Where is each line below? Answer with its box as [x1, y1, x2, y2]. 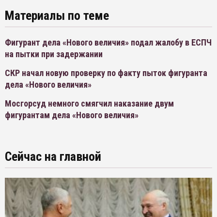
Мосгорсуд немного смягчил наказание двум [5, 98, 174, 109]
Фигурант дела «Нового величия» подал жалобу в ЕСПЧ [5, 37, 212, 48]
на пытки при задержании [5, 49, 103, 60]
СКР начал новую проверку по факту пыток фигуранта [5, 68, 207, 78]
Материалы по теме [5, 8, 109, 23]
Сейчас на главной [5, 149, 101, 164]
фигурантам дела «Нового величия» [5, 110, 139, 121]
